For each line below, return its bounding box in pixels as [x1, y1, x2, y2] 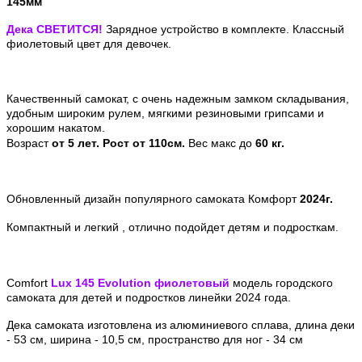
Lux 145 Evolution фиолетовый [51, 276, 233, 289]
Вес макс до [188, 136, 252, 149]
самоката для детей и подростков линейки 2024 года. [6, 290, 291, 304]
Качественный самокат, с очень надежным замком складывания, [6, 91, 349, 105]
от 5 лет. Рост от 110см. [52, 136, 188, 149]
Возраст [6, 136, 52, 149]
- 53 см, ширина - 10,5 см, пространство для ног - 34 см [6, 332, 303, 346]
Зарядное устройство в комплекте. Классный [106, 22, 344, 36]
